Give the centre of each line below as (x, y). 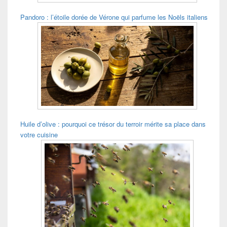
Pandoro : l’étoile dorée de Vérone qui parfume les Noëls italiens (114, 17)
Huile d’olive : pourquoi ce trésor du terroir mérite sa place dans (113, 124)
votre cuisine (39, 135)
